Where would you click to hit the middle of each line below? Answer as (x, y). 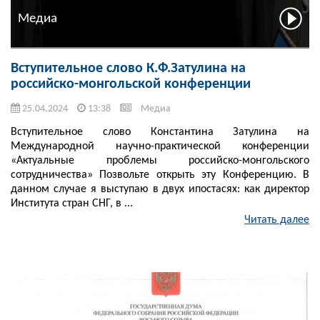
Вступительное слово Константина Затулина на (160, 132)
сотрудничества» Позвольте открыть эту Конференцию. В (160, 175)
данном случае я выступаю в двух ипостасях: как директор (160, 190)
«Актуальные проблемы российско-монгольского (160, 161)
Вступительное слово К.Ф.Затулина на (128, 69)
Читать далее (277, 220)
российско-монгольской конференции (131, 85)
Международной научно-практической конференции (160, 147)
